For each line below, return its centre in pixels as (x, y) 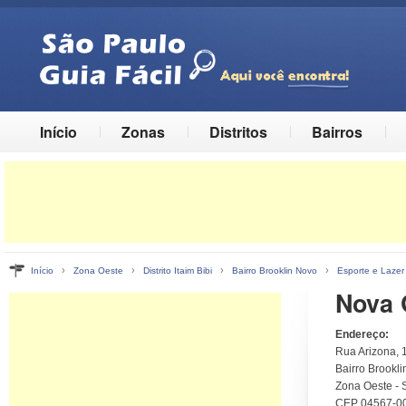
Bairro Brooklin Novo (275, 271)
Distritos (238, 132)
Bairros (337, 132)
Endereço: (362, 334)
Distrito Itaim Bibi (178, 271)
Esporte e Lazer (371, 271)
